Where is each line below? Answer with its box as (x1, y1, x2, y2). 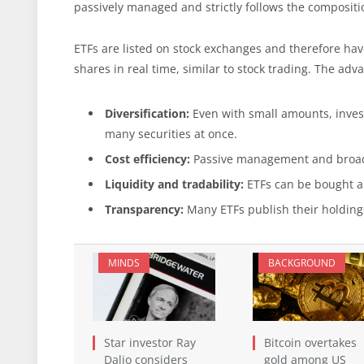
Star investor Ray (104, 335, 196, 351)
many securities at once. (105, 125, 237, 141)
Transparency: (105, 201, 184, 218)
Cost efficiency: (105, 150, 190, 167)
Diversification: (105, 105, 189, 121)
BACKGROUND (267, 255, 336, 270)
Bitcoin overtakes (263, 335, 357, 351)
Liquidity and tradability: (105, 175, 244, 192)
